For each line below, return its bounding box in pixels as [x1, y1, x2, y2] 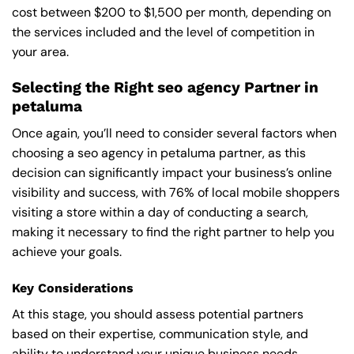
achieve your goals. [12, 243, 122, 261]
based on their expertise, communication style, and [12, 326, 308, 343]
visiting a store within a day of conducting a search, [12, 204, 308, 221]
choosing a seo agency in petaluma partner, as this [12, 145, 306, 162]
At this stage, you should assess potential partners [12, 306, 303, 323]
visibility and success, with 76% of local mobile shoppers [12, 184, 340, 201]
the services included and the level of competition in [12, 24, 314, 41]
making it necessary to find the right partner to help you [12, 224, 334, 241]
